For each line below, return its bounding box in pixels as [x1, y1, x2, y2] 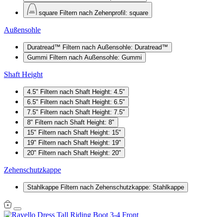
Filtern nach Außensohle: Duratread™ [62, 43, 168, 51]
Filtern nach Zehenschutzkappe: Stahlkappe [61, 183, 184, 191]
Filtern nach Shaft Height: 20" [38, 149, 121, 156]
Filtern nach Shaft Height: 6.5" [40, 98, 125, 106]
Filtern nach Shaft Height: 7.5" [40, 108, 125, 116]
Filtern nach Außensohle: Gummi [49, 53, 142, 61]
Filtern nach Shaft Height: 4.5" [40, 88, 125, 95]
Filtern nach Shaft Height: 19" [38, 139, 121, 146]
